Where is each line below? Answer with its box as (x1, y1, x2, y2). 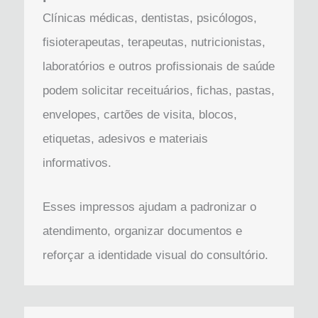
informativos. (42, 156, 111, 170)
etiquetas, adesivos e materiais (42, 132, 208, 146)
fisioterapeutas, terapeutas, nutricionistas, (42, 35, 265, 50)
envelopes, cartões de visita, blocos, (42, 108, 237, 122)
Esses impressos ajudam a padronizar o (42, 199, 256, 214)
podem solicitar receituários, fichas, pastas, (42, 84, 275, 98)
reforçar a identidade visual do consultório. (42, 248, 268, 262)
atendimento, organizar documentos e (42, 224, 242, 238)
